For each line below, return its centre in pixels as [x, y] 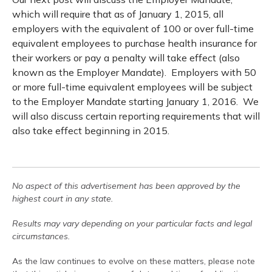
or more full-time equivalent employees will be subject [132, 87]
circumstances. [41, 236]
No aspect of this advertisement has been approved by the [126, 186]
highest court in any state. [63, 199]
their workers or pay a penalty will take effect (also [126, 58]
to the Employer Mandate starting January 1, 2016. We [135, 101]
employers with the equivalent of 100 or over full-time [133, 29]
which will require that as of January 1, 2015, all [118, 14]
